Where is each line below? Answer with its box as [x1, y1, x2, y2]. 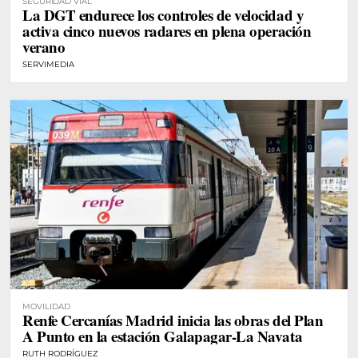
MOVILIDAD [22, 301, 70, 312]
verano [22, 35, 66, 58]
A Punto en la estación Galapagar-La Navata [22, 325, 303, 348]
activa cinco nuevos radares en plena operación [22, 19, 312, 42]
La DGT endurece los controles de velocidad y [22, 3, 304, 26]
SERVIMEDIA [22, 58, 74, 70]
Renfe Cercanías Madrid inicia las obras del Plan [22, 309, 324, 332]
